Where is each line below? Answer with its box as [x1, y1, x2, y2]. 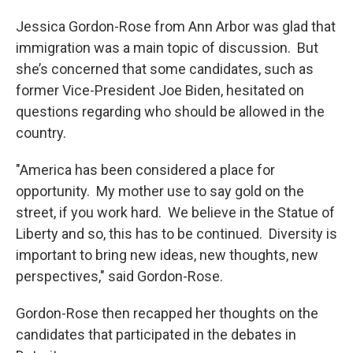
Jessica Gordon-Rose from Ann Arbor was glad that [16, 18, 336, 35]
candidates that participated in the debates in [16, 326, 296, 344]
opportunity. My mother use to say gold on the [16, 183, 304, 200]
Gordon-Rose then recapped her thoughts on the [16, 305, 318, 322]
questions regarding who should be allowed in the [16, 103, 325, 121]
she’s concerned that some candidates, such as [16, 61, 314, 78]
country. [16, 124, 66, 142]
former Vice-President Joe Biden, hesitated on [16, 82, 304, 99]
